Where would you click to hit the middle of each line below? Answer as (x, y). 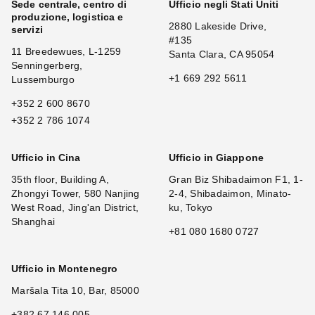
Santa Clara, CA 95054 (222, 54)
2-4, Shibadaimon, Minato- (230, 194)
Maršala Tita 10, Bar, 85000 (75, 291)
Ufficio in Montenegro (65, 269)
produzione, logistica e (67, 17)
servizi (27, 30)
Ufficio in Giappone (216, 158)
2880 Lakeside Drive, (218, 26)
